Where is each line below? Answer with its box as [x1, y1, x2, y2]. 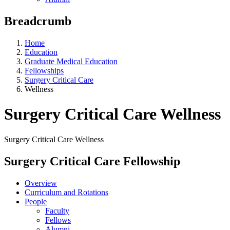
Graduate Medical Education [25, 56, 118, 66]
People [25, 197, 47, 206]
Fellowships [25, 66, 64, 75]
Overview [25, 178, 57, 187]
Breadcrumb [4, 14, 71, 28]
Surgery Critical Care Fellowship [4, 154, 180, 168]
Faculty [45, 206, 69, 215]
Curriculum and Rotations [25, 187, 108, 197]
